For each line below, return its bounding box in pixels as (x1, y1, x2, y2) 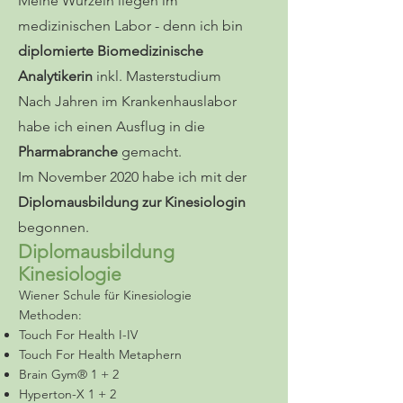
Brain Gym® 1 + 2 (19, 366, 119, 382)
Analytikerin (18, 67, 93, 85)
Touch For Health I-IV (19, 327, 138, 343)
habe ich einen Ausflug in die (18, 118, 205, 135)
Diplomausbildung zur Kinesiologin (18, 193, 246, 210)
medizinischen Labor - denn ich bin (18, 17, 243, 34)
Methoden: (19, 307, 82, 323)
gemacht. (121, 143, 182, 160)
